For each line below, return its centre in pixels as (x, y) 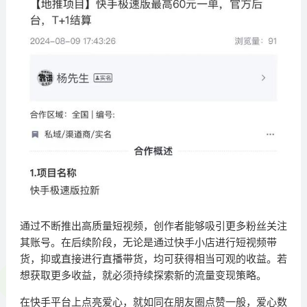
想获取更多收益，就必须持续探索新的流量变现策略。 (143, 275)
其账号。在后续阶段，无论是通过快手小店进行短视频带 (148, 243)
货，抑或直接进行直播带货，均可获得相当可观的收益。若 (153, 259)
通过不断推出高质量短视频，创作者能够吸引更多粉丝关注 (153, 226)
